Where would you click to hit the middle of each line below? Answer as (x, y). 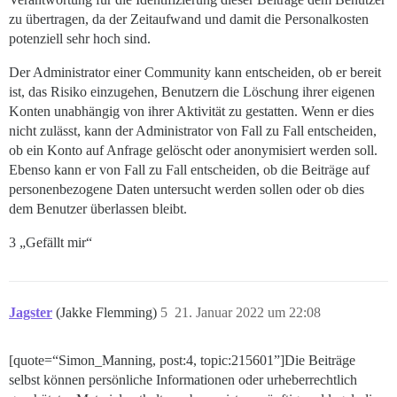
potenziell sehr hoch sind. (80, 39)
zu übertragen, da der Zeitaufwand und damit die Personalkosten (189, 19)
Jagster (31, 313)
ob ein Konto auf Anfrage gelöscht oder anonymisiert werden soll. (193, 151)
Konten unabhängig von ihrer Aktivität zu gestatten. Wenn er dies (191, 112)
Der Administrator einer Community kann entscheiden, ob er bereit (195, 73)
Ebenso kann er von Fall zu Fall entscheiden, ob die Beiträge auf (189, 170)
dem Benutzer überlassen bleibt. (98, 209)
